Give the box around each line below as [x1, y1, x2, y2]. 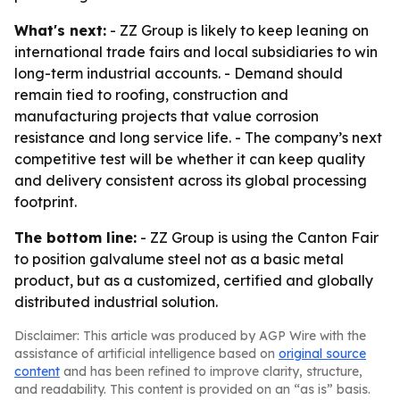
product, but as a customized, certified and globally [14, 271, 373, 289]
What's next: [14, 21, 106, 39]
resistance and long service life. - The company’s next [14, 129, 382, 146]
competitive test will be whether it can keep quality [14, 150, 365, 168]
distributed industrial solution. [14, 293, 218, 311]
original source [279, 346, 366, 362]
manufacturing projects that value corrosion [14, 107, 319, 125]
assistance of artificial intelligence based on [14, 346, 279, 362]
